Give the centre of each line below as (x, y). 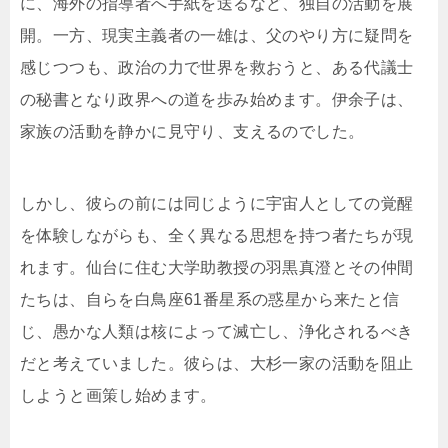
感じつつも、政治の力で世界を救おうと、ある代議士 (217, 68)
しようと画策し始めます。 (118, 396)
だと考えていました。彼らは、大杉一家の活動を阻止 (217, 364)
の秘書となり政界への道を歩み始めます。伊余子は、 (217, 100)
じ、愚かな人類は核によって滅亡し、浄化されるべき (217, 332)
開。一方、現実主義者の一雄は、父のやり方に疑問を (217, 36)
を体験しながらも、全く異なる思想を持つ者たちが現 (217, 236)
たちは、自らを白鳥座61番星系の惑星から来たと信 (210, 300)
